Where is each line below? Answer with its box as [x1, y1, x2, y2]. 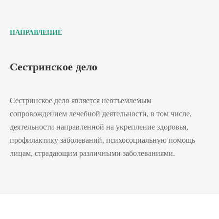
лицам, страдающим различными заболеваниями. [10, 149, 175, 157]
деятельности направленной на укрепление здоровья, [10, 122, 188, 131]
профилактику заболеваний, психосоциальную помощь [10, 135, 195, 144]
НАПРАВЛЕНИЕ [10, 28, 62, 36]
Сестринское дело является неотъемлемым [10, 96, 152, 105]
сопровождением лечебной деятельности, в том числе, [10, 109, 192, 118]
